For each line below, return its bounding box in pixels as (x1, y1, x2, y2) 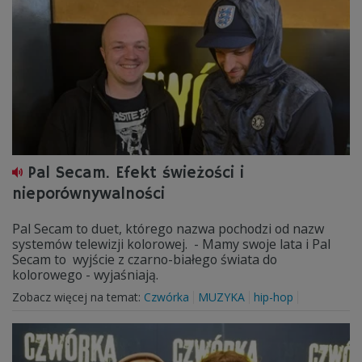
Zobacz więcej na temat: (12, 289, 144, 305)
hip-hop (254, 289, 293, 305)
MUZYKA (198, 289, 245, 305)
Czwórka (144, 289, 189, 305)
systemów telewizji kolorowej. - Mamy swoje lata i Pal (12, 235, 330, 253)
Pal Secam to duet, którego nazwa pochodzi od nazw (12, 220, 324, 238)
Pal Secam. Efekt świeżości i (28, 163, 244, 183)
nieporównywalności (12, 184, 165, 204)
